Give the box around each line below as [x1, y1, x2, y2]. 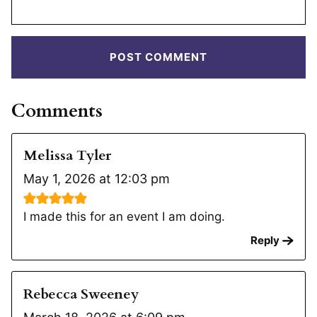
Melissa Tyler [23, 146, 111, 166]
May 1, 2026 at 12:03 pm [23, 171, 170, 187]
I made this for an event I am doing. [23, 209, 225, 224]
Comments [11, 98, 103, 124]
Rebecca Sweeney [23, 284, 139, 304]
